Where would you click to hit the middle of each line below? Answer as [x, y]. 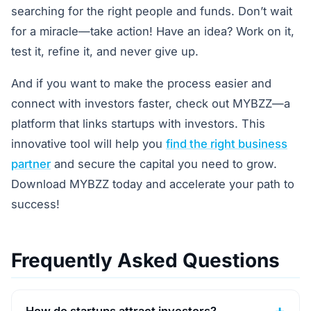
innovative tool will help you [89, 144]
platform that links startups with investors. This [138, 124]
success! [35, 204]
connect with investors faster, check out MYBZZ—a [151, 104]
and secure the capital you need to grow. [164, 164]
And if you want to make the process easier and [141, 84]
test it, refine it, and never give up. [105, 51]
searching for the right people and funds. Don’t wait [152, 11]
